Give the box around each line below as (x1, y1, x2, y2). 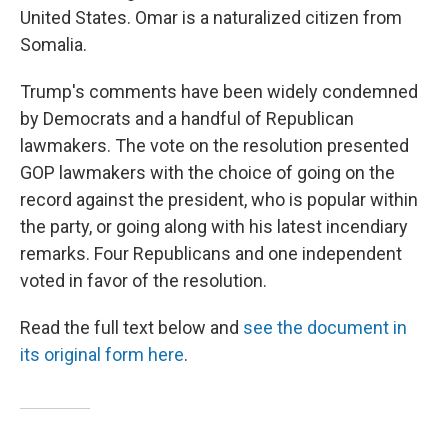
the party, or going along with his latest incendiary (20, 216, 408, 238)
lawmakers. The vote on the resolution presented (20, 135, 409, 157)
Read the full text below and (20, 317, 243, 339)
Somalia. (20, 34, 87, 56)
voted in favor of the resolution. (20, 270, 267, 292)
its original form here (20, 344, 184, 366)
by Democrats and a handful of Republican (20, 108, 354, 130)
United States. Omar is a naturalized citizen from (20, 7, 402, 29)
